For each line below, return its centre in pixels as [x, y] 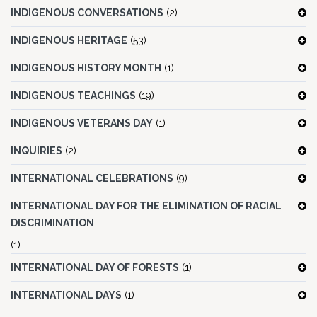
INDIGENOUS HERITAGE [69, 41]
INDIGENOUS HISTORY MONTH [86, 68]
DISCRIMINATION [52, 223]
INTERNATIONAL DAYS [66, 295]
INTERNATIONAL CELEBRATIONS [92, 179]
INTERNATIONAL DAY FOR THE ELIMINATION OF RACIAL [146, 206]
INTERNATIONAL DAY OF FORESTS [95, 268]
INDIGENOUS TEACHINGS [73, 96]
